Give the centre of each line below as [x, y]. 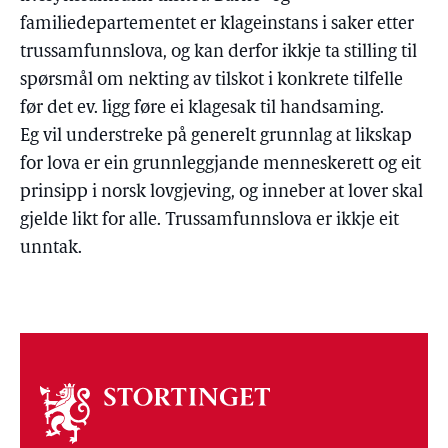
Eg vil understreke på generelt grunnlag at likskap [216, 136]
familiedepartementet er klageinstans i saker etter [217, 24]
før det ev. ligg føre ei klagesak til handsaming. [202, 108]
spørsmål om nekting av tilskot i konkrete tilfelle [211, 80]
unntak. [51, 248]
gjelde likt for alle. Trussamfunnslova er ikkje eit [209, 220]
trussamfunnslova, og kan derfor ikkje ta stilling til [218, 52]
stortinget [63, 424]
